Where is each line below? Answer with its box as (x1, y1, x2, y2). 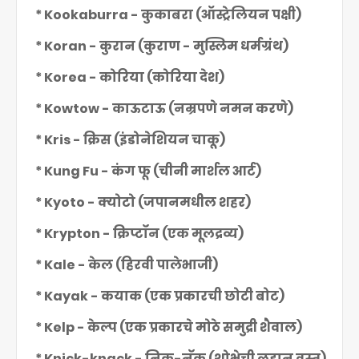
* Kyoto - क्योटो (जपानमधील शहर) (33, 193, 251, 212)
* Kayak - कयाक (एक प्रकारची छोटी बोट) (33, 287, 284, 305)
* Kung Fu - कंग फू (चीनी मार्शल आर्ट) (33, 162, 261, 180)
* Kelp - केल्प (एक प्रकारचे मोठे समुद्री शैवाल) (33, 318, 302, 337)
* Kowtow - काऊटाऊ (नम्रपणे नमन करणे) (33, 99, 293, 118)
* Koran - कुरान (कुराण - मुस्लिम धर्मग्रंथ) (33, 37, 288, 55)
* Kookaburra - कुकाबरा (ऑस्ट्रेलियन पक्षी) (33, 6, 301, 24)
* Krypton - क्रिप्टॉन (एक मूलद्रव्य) (33, 224, 244, 243)
